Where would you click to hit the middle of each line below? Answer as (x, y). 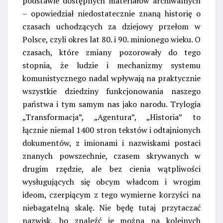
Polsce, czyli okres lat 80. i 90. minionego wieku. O (111, 39)
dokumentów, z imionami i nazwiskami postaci (111, 143)
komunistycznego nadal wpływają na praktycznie (111, 78)
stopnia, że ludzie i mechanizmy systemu (111, 65)
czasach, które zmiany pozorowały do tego (111, 52)
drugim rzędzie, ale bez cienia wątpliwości (111, 168)
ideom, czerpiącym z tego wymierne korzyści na (111, 194)
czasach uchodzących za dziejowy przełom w (111, 26)
